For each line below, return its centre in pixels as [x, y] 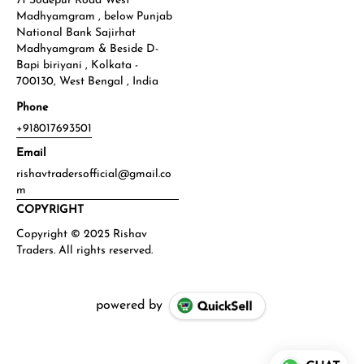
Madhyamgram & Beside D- [87, 49]
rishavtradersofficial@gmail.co [94, 174]
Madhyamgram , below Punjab [94, 16]
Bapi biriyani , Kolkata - [77, 65]
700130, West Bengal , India [87, 81]
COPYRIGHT [50, 210]
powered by [130, 305]
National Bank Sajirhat [76, 32]
